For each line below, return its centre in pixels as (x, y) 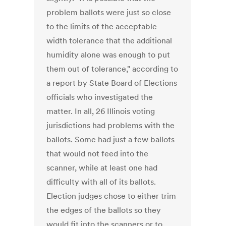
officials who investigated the (100, 97)
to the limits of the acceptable (102, 26)
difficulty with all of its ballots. (101, 182)
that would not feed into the (98, 154)
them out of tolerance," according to (112, 69)
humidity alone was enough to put (108, 55)
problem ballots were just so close (109, 12)
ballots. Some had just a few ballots (111, 139)
